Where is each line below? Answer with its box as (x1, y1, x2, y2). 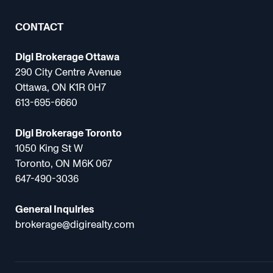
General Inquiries (15, 202, 94, 217)
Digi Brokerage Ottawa (15, 50, 120, 65)
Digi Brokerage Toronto (15, 126, 122, 141)
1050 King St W (15, 141, 83, 156)
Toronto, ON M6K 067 (15, 157, 113, 171)
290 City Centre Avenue (15, 65, 122, 80)
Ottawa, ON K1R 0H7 (15, 80, 107, 95)
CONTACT (15, 20, 64, 35)
